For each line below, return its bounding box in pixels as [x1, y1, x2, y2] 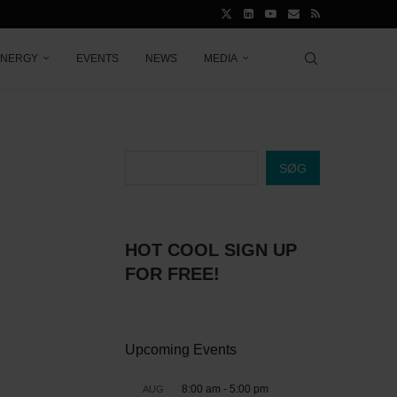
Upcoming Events [125, 342, 237, 357]
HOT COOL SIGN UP [125, 240, 297, 260]
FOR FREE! [125, 264, 220, 284]
